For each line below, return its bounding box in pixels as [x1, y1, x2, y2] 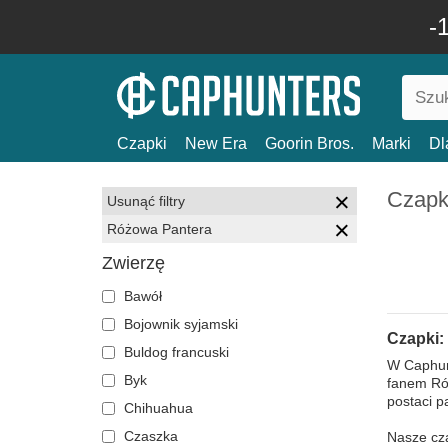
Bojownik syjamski [120, 316, 238, 332]
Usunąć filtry [107, 193, 185, 209]
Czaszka [120, 428, 178, 444]
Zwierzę [102, 253, 165, 273]
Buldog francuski [120, 344, 229, 360]
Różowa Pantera [107, 221, 212, 237]
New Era [185, 135, 247, 152]
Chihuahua [120, 400, 193, 416]
